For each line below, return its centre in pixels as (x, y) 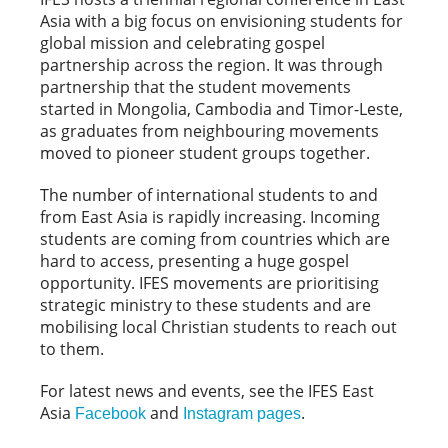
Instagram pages (242, 413)
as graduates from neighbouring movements (209, 131)
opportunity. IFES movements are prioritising (209, 283)
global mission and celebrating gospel (182, 43)
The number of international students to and (209, 195)
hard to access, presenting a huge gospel (194, 261)
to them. (72, 349)
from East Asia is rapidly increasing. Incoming (210, 217)
